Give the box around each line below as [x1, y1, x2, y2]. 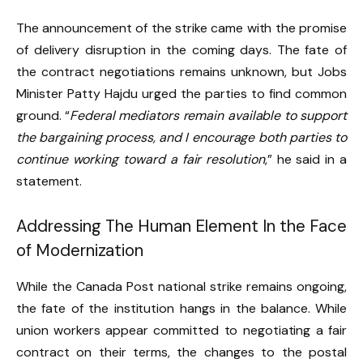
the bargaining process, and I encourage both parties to [16, 128, 347, 146]
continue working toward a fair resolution [16, 150, 265, 168]
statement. [16, 172, 82, 190]
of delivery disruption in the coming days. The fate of [16, 41, 347, 58]
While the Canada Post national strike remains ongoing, [16, 277, 347, 295]
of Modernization [16, 240, 148, 262]
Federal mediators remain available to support [70, 106, 347, 124]
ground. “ [16, 106, 70, 124]
